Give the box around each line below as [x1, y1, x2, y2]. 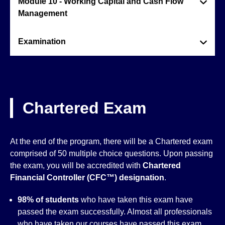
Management [18, 9, 67, 18]
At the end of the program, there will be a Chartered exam [10, 137, 212, 146]
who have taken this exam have [79, 195, 193, 204]
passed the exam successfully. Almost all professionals [18, 207, 212, 216]
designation [119, 173, 164, 182]
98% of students [18, 195, 79, 204]
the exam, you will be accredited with [10, 161, 143, 170]
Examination [18, 37, 66, 46]
